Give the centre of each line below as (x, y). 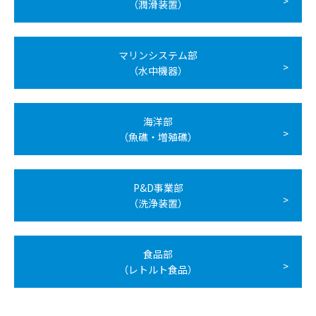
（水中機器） (158, 71)
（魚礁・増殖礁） (158, 137)
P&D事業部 (158, 188)
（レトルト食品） (158, 269)
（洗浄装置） (158, 203)
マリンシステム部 (158, 55)
